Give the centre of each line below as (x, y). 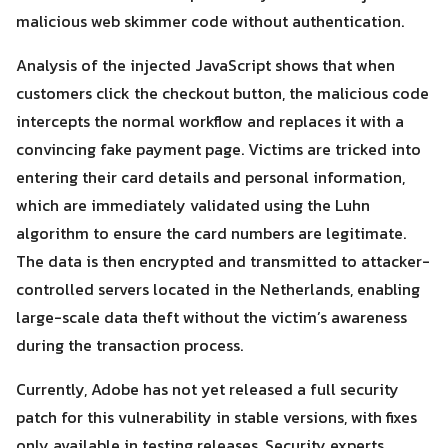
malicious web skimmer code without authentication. (210, 21)
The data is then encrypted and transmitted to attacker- (223, 261)
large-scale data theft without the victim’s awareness (211, 317)
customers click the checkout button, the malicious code (222, 93)
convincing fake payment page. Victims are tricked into (218, 149)
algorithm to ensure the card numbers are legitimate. (211, 233)
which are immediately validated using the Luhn (193, 205)
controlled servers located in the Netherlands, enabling (218, 289)
